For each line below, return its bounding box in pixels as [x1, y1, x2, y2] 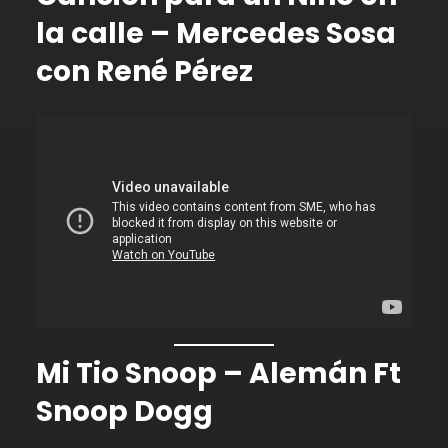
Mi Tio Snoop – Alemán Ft [36, 354, 401, 394]
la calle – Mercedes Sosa [36, 13, 396, 53]
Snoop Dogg [36, 392, 213, 432]
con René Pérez [36, 51, 253, 91]
